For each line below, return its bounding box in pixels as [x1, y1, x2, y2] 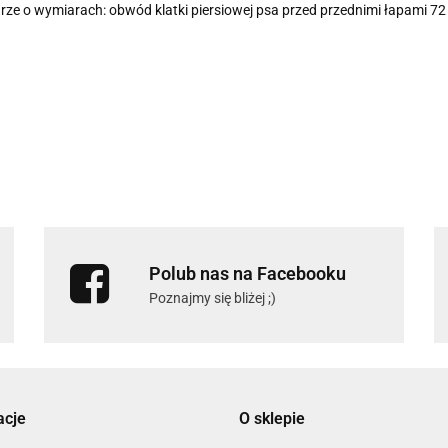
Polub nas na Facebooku [149, 263, 346, 285]
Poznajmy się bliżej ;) [149, 290, 276, 307]
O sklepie [239, 409, 305, 429]
